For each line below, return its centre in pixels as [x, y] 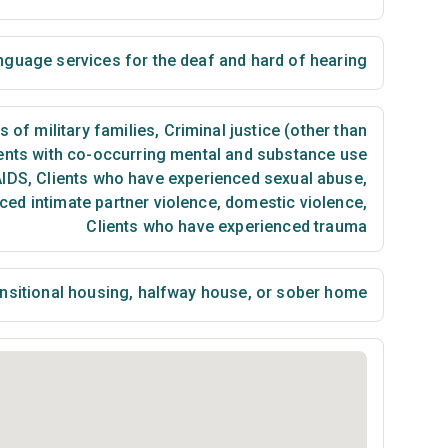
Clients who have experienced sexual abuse [197, 178]
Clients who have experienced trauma [226, 226]
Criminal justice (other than [263, 130]
